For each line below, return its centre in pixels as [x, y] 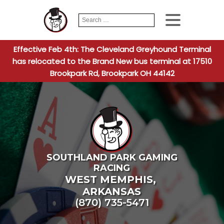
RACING [112, 168]
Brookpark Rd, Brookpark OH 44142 [112, 73]
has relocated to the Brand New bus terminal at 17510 [112, 61]
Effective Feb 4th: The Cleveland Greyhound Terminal [112, 49]
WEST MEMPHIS [109, 180]
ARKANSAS [112, 192]
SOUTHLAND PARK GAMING [112, 158]
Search [88, 17]
